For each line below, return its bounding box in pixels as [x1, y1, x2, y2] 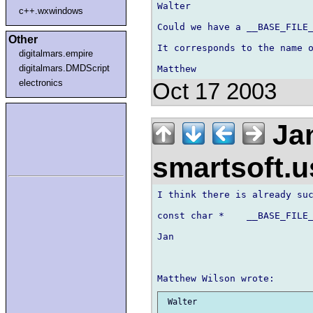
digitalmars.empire [19, 48, 94, 59]
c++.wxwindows [19, 5, 84, 16]
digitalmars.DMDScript [19, 62, 110, 73]
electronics [19, 77, 64, 88]
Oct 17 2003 [152, 78, 277, 104]
